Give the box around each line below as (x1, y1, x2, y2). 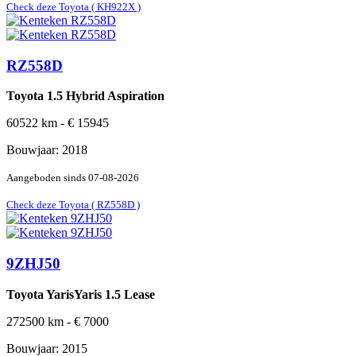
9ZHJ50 (6, 255, 60, 273)
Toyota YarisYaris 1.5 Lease (6, 287, 155, 301)
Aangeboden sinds (6, 172, 88, 184)
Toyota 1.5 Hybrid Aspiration (6, 89, 164, 103)
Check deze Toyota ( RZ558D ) (6, 199, 140, 211)
